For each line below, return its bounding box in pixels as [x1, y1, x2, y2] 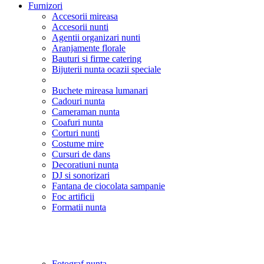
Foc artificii [52, 191, 94, 202]
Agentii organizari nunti [52, 32, 140, 42]
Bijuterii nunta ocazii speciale [52, 64, 161, 74]
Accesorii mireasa [52, 11, 118, 21]
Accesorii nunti [52, 21, 108, 32]
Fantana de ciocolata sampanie [52, 180, 165, 191]
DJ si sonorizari [52, 170, 110, 180]
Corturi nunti [52, 127, 100, 138]
